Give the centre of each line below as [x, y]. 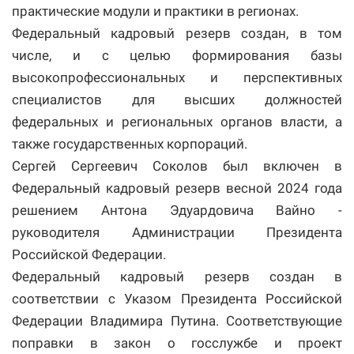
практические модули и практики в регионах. [155, 11]
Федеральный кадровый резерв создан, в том [177, 34]
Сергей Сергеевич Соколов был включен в [177, 166]
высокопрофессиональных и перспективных [177, 78]
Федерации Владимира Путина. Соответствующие [177, 321]
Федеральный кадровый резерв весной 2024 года [177, 188]
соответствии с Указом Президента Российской [177, 299]
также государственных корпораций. [130, 144]
